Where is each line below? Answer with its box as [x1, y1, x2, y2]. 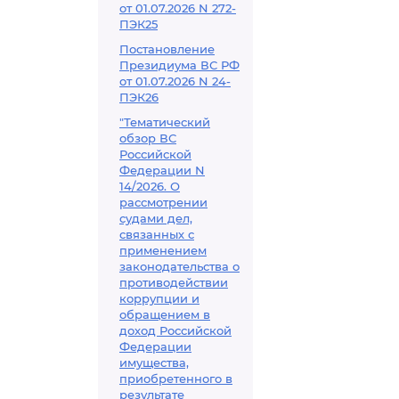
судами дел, [119, 211, 192, 225]
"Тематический [119, 115, 210, 129]
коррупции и [119, 291, 199, 305]
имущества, [119, 355, 189, 370]
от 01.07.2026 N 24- [119, 74, 231, 88]
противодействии [119, 275, 228, 289]
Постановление [119, 42, 215, 56]
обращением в [119, 307, 210, 322]
